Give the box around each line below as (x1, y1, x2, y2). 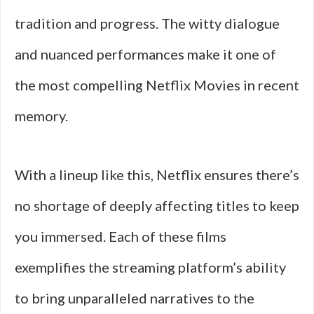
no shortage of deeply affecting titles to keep (15, 197, 299, 214)
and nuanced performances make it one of (15, 46, 276, 62)
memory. (15, 107, 68, 124)
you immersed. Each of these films (15, 228, 226, 245)
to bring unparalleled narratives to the (15, 289, 254, 306)
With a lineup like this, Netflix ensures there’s (15, 166, 299, 183)
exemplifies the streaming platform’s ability (15, 259, 286, 275)
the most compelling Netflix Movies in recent (15, 76, 299, 93)
